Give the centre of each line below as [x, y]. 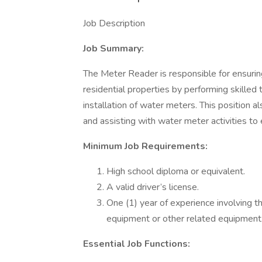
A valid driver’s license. [153, 187]
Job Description [114, 23]
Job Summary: [113, 49]
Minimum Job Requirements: [145, 146]
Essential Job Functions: [137, 244]
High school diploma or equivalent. [176, 171]
